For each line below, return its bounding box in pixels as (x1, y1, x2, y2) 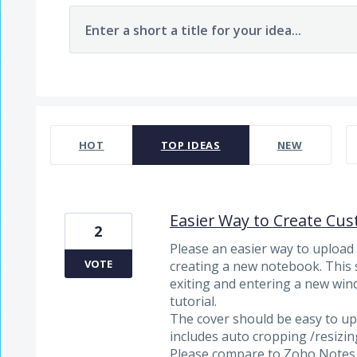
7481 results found (34, 106, 147, 124)
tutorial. (169, 292, 217, 311)
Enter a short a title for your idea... (84, 22, 301, 40)
